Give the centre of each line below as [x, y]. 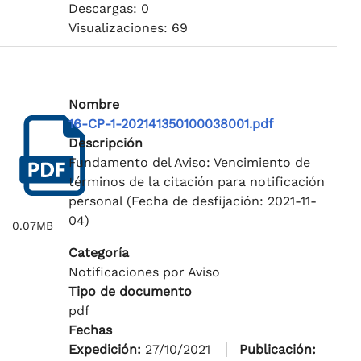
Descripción [105, 143]
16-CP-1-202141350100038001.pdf [170, 124]
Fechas [90, 330]
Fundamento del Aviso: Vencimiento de [189, 163]
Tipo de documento [130, 292]
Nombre [93, 105]
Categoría [98, 253]
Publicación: [277, 350]
